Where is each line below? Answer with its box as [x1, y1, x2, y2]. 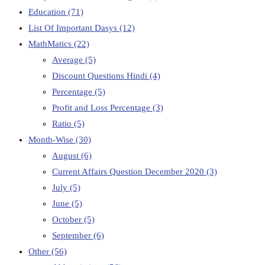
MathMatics [28, 39, 74, 49]
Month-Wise [28, 135, 76, 145]
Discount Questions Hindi [52, 71, 150, 81]
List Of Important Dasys [28, 23, 119, 33]
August [52, 151, 81, 161]
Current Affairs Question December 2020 [52, 167, 206, 177]
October [52, 215, 84, 225]
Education [28, 7, 68, 17]
